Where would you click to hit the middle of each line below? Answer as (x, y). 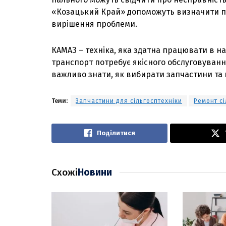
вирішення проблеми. (94, 24)
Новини (95, 173)
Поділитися (116, 133)
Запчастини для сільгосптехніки (129, 101)
